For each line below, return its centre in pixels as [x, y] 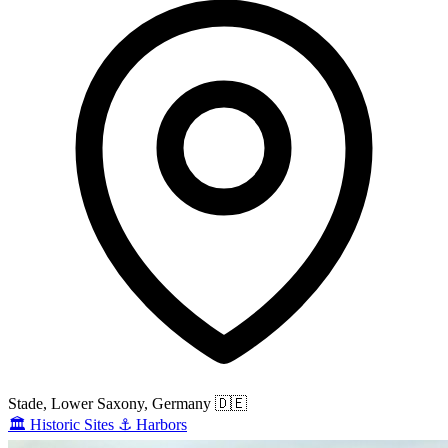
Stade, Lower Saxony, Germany [109, 404]
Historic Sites [72, 425]
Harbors [161, 425]
